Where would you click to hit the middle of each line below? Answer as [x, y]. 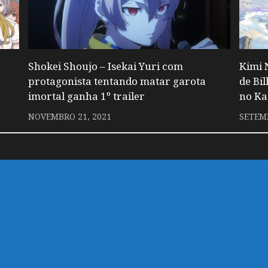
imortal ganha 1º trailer [86, 96]
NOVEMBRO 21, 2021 [69, 117]
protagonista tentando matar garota [117, 81]
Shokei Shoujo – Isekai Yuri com [105, 66]
